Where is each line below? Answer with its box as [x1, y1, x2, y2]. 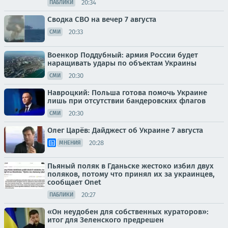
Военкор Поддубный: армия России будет [47, 50, 198, 60]
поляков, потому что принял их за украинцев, [47, 169, 215, 179]
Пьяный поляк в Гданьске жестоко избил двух [47, 161, 214, 170]
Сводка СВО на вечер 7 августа [47, 15, 156, 24]
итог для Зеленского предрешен [47, 215, 164, 224]
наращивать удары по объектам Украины [47, 59, 196, 68]
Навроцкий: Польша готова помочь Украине [47, 88, 207, 97]
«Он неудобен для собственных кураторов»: [47, 207, 209, 216]
